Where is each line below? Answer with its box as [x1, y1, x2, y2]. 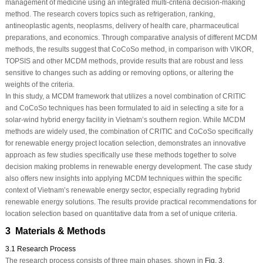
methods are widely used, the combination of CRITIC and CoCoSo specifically [5, 127, 253, 136]
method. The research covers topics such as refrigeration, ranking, [5, 10, 215, 19]
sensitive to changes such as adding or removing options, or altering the [5, 69, 234, 77]
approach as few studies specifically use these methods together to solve [5, 151, 237, 160]
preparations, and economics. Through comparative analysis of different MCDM [5, 33, 257, 42]
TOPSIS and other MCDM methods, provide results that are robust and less [5, 57, 243, 66]
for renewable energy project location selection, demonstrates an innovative [5, 139, 246, 148]
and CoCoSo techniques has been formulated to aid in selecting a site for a [5, 104, 244, 113]
